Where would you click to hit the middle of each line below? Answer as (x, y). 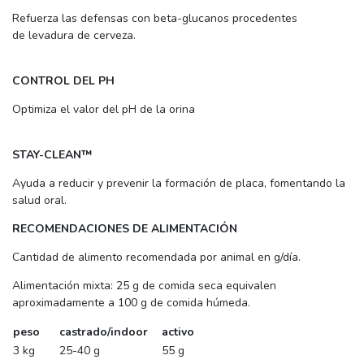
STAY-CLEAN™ (52, 154)
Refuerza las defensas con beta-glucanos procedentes (155, 18)
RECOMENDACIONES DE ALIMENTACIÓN (125, 228)
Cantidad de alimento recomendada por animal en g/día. (156, 257)
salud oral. (39, 200)
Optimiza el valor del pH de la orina (104, 109)
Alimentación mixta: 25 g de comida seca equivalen (144, 285)
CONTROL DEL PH (63, 80)
